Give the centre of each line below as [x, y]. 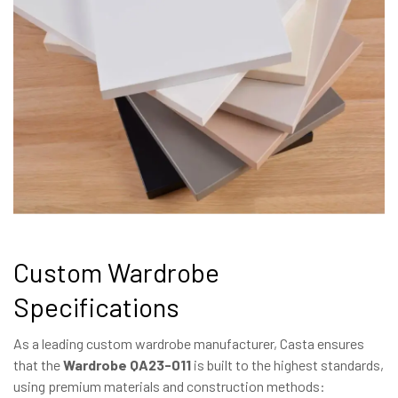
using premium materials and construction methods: [169, 386]
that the [38, 364]
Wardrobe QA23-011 [127, 364]
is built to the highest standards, [287, 364]
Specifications [96, 306]
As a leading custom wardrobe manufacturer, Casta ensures [189, 343]
